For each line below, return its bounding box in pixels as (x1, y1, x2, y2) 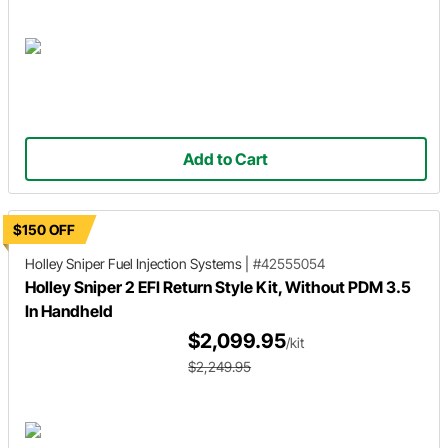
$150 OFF (13, 221, 75, 238)
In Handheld (25, 301, 113, 321)
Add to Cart (183, 149, 269, 170)
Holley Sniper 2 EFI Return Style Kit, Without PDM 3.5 (25, 277, 411, 297)
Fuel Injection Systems (105, 255, 245, 272)
